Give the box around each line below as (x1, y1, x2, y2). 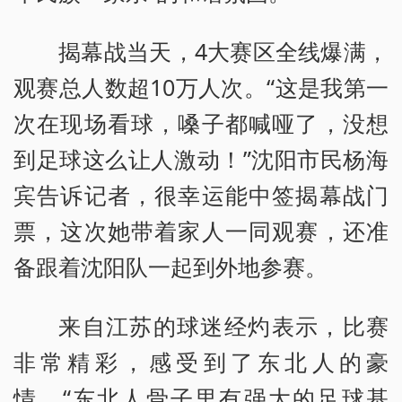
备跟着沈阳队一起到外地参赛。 (13, 250, 328, 282)
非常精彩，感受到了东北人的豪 (13, 345, 389, 377)
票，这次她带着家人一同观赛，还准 (13, 214, 389, 246)
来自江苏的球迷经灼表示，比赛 (58, 310, 389, 341)
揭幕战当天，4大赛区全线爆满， (58, 35, 389, 66)
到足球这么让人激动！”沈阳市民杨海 (13, 143, 389, 174)
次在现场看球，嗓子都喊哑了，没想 (13, 107, 389, 138)
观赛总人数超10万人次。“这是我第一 (13, 71, 389, 102)
